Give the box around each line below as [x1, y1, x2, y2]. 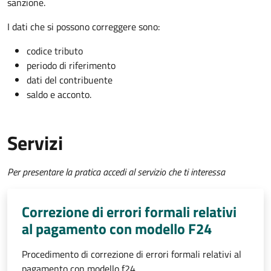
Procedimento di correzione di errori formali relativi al [22, 247, 241, 261]
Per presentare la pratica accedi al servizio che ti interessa [7, 165, 225, 179]
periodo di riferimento [27, 58, 116, 73]
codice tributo [27, 44, 83, 58]
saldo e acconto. [27, 87, 91, 102]
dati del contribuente [27, 73, 113, 87]
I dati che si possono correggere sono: [7, 19, 160, 34]
